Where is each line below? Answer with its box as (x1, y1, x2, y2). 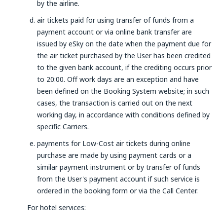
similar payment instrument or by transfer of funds (37, 162, 200, 172)
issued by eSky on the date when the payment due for (37, 39, 211, 48)
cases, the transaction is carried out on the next (37, 98, 192, 108)
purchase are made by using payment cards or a (37, 150, 191, 160)
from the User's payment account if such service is (37, 174, 200, 184)
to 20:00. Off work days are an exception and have (37, 74, 199, 84)
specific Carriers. (37, 122, 89, 131)
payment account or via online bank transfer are (37, 27, 192, 37)
